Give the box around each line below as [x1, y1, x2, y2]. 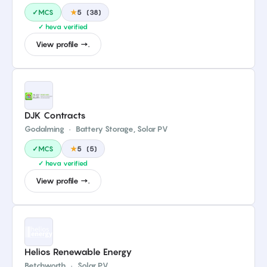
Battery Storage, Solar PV [76, 124, 168, 133]
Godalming [24, 124, 64, 133]
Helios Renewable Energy [24, 246, 132, 257]
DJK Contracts [24, 110, 86, 120]
